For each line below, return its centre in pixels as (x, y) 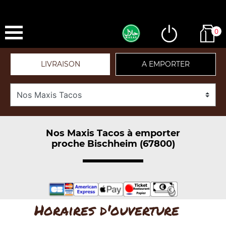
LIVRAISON (60, 64)
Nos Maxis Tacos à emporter (113, 133)
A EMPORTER (166, 64)
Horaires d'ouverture (107, 210)
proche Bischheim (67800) (113, 144)
